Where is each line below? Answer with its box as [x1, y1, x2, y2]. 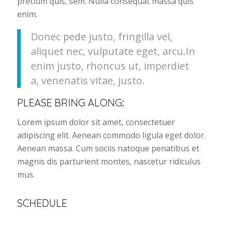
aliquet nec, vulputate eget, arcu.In [30, 44, 195, 58]
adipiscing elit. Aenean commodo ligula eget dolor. [17, 129, 206, 141]
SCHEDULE [17, 197, 67, 210]
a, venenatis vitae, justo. [30, 73, 145, 87]
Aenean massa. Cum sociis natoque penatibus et [17, 142, 199, 154]
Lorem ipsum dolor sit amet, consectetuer [17, 116, 175, 128]
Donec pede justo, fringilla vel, [30, 29, 173, 43]
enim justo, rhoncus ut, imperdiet [30, 59, 189, 73]
